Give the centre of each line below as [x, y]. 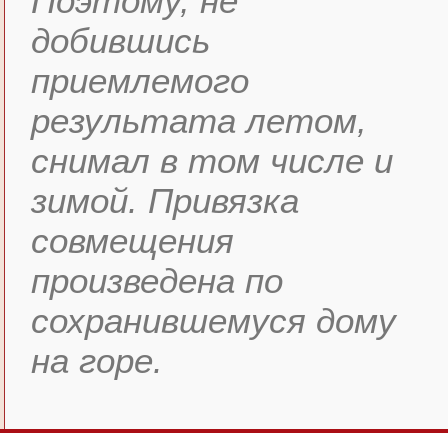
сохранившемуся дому [213, 320]
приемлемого [140, 80]
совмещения [132, 240]
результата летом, [199, 120]
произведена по [157, 280]
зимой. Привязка [165, 200]
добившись [120, 40]
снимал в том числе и [212, 160]
